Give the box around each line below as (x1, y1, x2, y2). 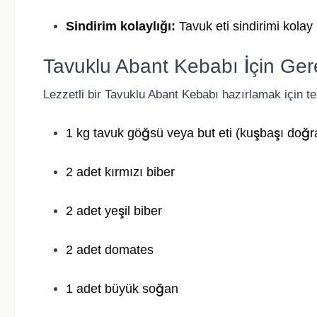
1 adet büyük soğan (66, 282, 178, 296)
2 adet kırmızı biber (66, 165, 175, 180)
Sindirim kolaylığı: (66, 19, 175, 34)
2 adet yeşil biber (66, 204, 162, 219)
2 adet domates (66, 243, 154, 258)
